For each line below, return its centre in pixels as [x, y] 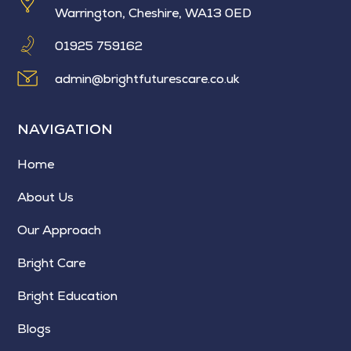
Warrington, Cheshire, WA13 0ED [153, 13]
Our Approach [60, 230]
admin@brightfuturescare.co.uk [147, 78]
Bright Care [52, 262]
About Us [46, 197]
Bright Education [68, 295]
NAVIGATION [65, 128]
